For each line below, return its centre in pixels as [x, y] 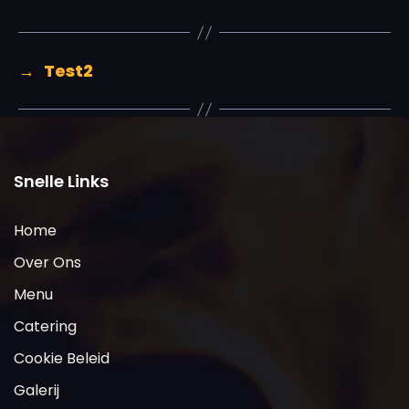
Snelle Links [61, 181]
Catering [45, 326]
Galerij [37, 390]
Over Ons [47, 262]
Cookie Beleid [62, 358]
